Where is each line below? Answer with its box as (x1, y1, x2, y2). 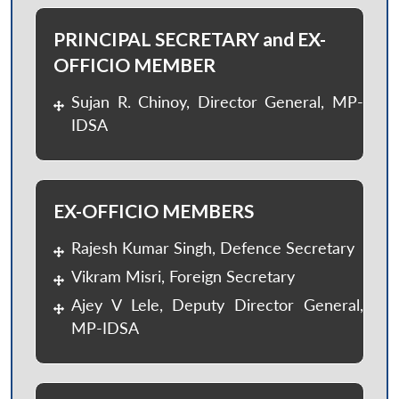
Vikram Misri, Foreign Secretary (71, 266, 295, 286)
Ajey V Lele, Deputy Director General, (71, 295, 363, 314)
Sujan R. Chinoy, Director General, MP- (71, 92, 363, 111)
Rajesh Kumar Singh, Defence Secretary (71, 238, 354, 257)
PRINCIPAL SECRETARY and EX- (53, 27, 326, 50)
